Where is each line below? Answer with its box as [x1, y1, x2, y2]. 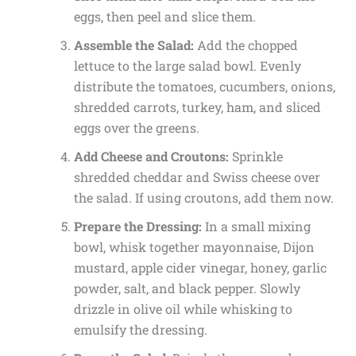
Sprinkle [228, 147, 283, 164]
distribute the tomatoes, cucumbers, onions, [73, 77, 335, 95]
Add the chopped [193, 36, 298, 53]
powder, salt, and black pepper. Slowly [73, 279, 300, 296]
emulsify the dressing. [73, 320, 207, 338]
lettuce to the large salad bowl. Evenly [73, 56, 301, 74]
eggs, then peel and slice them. [73, 7, 256, 25]
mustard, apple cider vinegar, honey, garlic [73, 258, 327, 276]
